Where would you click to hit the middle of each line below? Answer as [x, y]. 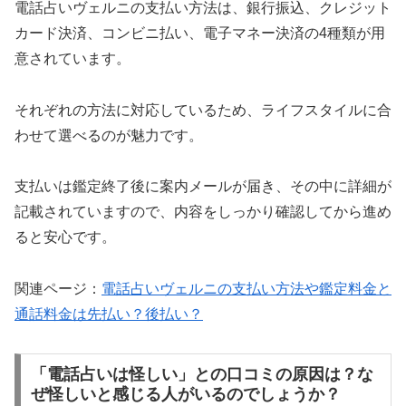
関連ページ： [58, 289]
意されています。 [72, 58]
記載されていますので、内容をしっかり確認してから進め [203, 212]
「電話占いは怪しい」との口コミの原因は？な [202, 374]
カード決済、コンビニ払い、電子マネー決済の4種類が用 [200, 33]
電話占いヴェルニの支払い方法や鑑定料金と [246, 289]
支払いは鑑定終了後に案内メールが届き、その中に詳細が [203, 187]
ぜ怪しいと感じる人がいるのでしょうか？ [185, 394]
